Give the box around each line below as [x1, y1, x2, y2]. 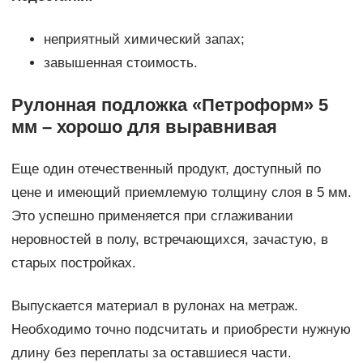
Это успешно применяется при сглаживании [11, 208, 293, 224]
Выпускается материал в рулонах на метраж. [11, 298, 298, 314]
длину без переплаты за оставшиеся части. [11, 345, 292, 361]
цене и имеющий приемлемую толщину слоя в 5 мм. [11, 185, 352, 201]
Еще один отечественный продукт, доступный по [11, 161, 321, 177]
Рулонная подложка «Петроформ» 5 [11, 95, 328, 116]
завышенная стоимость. [43, 55, 198, 71]
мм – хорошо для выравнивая [11, 117, 277, 138]
